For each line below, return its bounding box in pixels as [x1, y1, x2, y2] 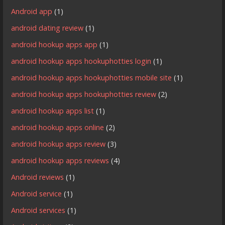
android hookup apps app [11, 40, 98, 50]
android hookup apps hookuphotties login [11, 56, 152, 66]
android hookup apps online [11, 123, 104, 133]
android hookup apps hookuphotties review [11, 89, 157, 99]
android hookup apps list [11, 106, 94, 116]
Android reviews [11, 172, 64, 182]
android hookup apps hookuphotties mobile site [11, 73, 172, 83]
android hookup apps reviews [11, 156, 109, 166]
